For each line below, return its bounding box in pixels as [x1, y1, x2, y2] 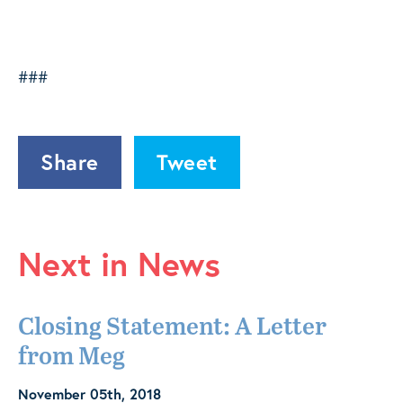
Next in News [18, 242, 220, 286]
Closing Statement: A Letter [18, 314, 327, 343]
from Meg [18, 344, 125, 372]
